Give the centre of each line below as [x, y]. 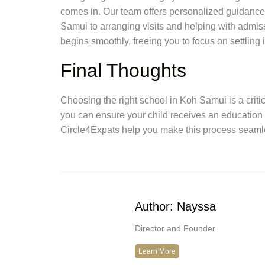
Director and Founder [175, 228]
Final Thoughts [123, 70]
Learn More [157, 252]
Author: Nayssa [175, 206]
